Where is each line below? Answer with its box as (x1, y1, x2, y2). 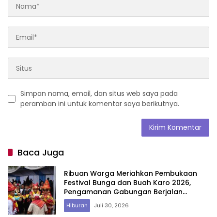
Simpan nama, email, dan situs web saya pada (20, 89, 178, 99)
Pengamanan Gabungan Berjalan (64, 186, 183, 197)
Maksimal (64, 196, 97, 206)
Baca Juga (17, 146, 64, 159)
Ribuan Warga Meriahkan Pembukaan (64, 168, 197, 178)
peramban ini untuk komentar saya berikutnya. (20, 99, 179, 109)
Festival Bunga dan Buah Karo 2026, (64, 177, 191, 187)
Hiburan (66, 201, 88, 209)
